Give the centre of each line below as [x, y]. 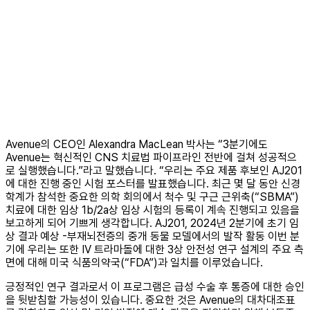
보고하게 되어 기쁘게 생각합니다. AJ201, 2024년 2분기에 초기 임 [152, 224]
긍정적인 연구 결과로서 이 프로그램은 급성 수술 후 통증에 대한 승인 [155, 287]
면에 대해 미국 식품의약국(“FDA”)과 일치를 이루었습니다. [134, 263]
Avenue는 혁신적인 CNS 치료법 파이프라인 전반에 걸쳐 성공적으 [151, 158]
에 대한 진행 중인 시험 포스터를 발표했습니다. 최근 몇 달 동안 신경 [153, 184]
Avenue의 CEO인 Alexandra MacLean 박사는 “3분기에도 [137, 145]
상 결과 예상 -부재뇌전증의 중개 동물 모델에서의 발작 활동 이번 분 [153, 237]
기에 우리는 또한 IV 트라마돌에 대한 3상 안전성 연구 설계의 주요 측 [155, 250]
